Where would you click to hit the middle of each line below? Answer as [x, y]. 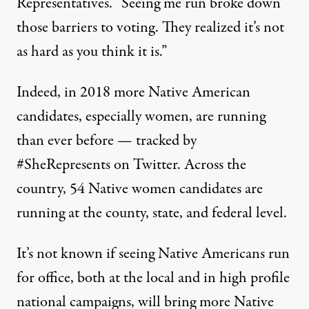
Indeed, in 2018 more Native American [133, 93]
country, [41, 189]
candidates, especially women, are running [141, 117]
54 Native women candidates [156, 189]
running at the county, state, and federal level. [152, 213]
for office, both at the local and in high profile [153, 278]
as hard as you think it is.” [92, 52]
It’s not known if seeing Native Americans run [153, 254]
